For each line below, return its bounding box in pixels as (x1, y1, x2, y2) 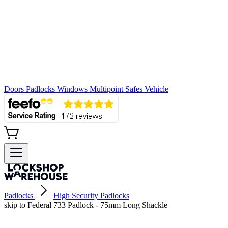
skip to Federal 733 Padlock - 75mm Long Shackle (4, 201, 167, 209)
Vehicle (145, 84, 168, 93)
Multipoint (90, 84, 125, 93)
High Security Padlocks (53, 191, 129, 200)
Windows (57, 84, 90, 93)
